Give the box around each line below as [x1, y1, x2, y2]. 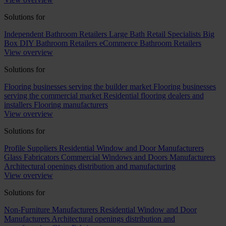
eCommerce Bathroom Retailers [99, 39, 201, 47]
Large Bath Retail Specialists [109, 30, 201, 38]
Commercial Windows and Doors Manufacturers [61, 153, 215, 161]
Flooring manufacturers [34, 100, 108, 109]
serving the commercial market [4, 91, 101, 100]
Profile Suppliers [4, 144, 57, 152]
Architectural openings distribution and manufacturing [4, 162, 176, 171]
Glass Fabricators [4, 153, 59, 161]
